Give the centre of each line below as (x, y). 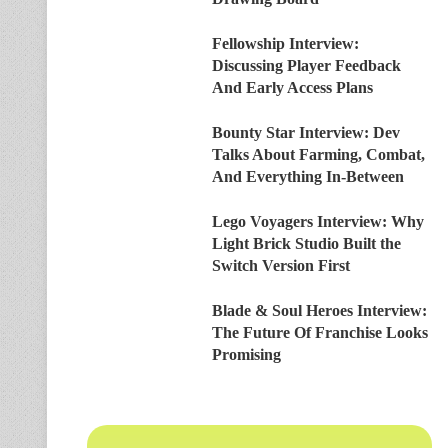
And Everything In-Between (308, 176)
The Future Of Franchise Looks (320, 332)
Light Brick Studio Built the (306, 243)
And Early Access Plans (292, 87)
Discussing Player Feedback (306, 65)
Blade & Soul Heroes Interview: (319, 310)
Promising (246, 354)
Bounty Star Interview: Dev (306, 132)
